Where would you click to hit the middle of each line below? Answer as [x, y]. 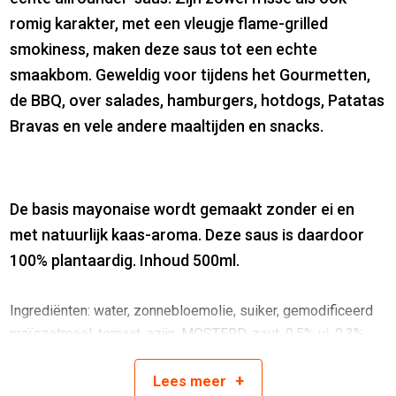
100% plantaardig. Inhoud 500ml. [125, 261]
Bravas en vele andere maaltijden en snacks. [167, 126]
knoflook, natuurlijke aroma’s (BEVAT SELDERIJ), [157, 357]
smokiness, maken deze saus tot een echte [164, 49]
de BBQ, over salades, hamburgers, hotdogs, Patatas [198, 101]
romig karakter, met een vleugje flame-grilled [169, 24]
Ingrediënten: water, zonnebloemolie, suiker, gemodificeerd [192, 311]
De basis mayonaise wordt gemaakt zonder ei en [183, 209]
